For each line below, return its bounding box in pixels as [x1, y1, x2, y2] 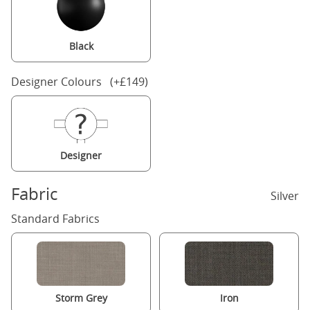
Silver [271, 188, 299, 203]
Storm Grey [55, 291, 107, 304]
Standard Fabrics [11, 211, 100, 226]
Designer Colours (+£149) [11, 74, 148, 89]
